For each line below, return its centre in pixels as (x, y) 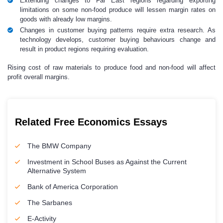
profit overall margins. (39, 77)
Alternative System (57, 171)
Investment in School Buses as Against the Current (107, 162)
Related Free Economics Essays (91, 122)
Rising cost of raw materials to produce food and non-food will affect (111, 67)
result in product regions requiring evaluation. (84, 49)
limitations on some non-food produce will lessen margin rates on (118, 10)
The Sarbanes (50, 203)
